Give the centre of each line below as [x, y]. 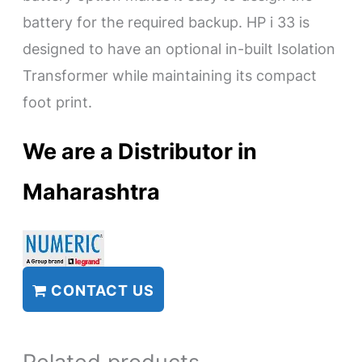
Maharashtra [92, 191]
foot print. [58, 102]
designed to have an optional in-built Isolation [179, 49]
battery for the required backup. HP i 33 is [166, 22]
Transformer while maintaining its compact [170, 76]
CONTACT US [101, 290]
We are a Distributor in [140, 151]
